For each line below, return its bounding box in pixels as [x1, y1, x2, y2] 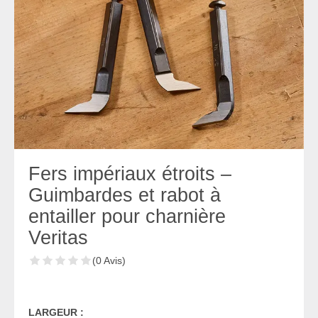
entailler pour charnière [28, 205, 226, 227]
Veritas [28, 226, 88, 248]
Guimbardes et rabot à [28, 184, 221, 206]
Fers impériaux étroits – [28, 163, 231, 185]
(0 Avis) [92, 254, 126, 266]
